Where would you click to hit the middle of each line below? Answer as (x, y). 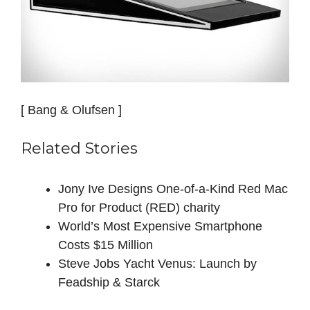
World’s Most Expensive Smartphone (160, 226)
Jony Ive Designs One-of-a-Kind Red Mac (173, 189)
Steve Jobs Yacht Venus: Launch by (157, 263)
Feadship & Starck (109, 282)
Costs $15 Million (106, 245)
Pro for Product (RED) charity (139, 207)
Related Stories (79, 148)
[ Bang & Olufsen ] (71, 110)
